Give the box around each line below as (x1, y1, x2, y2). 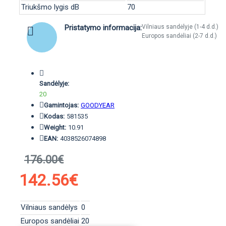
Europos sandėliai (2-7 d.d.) (142, 32, 217, 39)
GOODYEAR (81, 101, 115, 109)
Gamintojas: (44, 101, 79, 109)
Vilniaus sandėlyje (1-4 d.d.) (142, 23, 218, 30)
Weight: (44, 124, 66, 131)
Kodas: (44, 112, 65, 120)
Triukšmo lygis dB (21, 3, 79, 12)
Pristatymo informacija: (65, 23, 142, 32)
